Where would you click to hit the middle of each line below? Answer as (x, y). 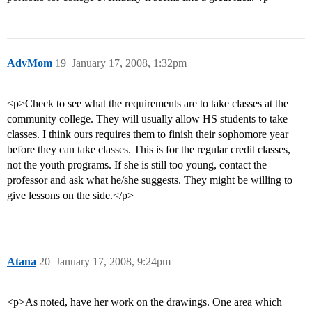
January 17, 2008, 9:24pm (113, 262)
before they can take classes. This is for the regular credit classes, (149, 150)
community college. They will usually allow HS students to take (147, 119)
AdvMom (30, 63)
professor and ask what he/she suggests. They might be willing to (150, 180)
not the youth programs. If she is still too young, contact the (137, 165)
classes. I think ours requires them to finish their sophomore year (148, 134)
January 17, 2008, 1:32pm (129, 63)
